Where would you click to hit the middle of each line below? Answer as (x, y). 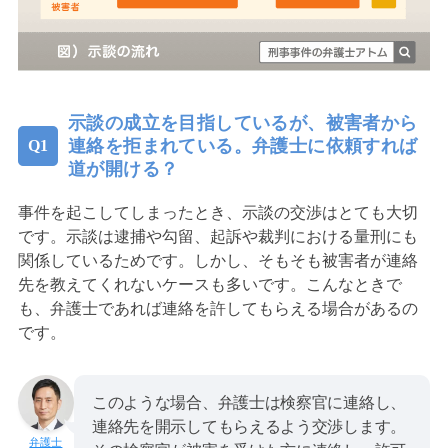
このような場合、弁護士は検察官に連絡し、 (248, 402)
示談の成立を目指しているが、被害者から (242, 122)
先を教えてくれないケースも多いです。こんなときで (209, 284)
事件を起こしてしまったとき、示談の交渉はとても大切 (217, 212)
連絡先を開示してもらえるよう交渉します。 (248, 426)
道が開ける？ (123, 168)
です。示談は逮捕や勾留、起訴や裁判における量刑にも (217, 236)
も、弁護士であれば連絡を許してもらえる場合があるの (217, 308)
